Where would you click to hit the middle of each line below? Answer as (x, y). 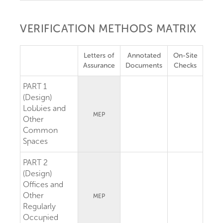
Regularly (39, 206)
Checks (185, 65)
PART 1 (35, 86)
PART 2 (35, 162)
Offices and (43, 184)
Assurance (99, 65)
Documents (144, 65)
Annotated (144, 55)
